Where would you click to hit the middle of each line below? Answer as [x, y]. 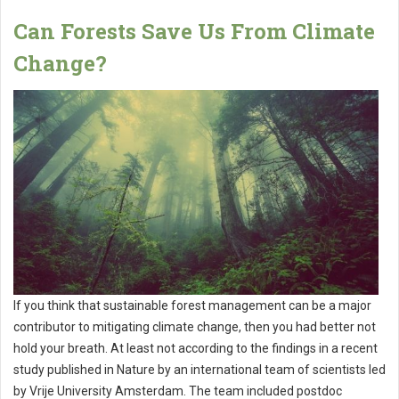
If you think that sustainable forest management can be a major [192, 306]
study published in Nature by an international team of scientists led [199, 370]
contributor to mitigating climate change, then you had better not [195, 327]
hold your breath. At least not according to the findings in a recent [195, 349]
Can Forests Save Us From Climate [194, 31]
